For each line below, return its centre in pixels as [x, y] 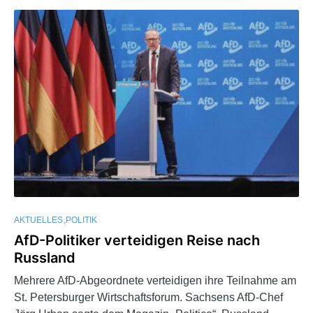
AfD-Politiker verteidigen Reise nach [137, 241]
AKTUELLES [38, 220]
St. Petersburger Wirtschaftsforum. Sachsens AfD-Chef [148, 298]
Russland [45, 258]
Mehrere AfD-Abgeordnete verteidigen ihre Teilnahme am [155, 281]
